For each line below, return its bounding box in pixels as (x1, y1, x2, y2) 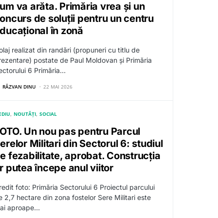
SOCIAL (39, 110, 57, 117)
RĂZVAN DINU (2, 83, 36, 90)
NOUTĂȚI (13, 110, 36, 117)
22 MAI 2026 (43, 83, 73, 90)
